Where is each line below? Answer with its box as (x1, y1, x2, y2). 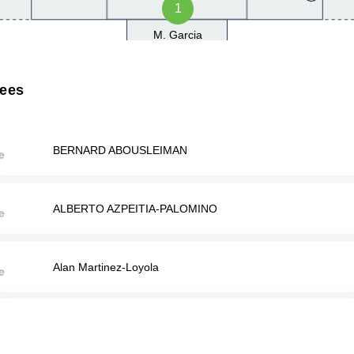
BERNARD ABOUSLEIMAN (53, 143, 188, 156)
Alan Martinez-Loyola (53, 260, 160, 273)
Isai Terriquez (53, 318, 121, 332)
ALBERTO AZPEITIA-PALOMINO (53, 201, 218, 215)
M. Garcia (153, 28, 202, 41)
